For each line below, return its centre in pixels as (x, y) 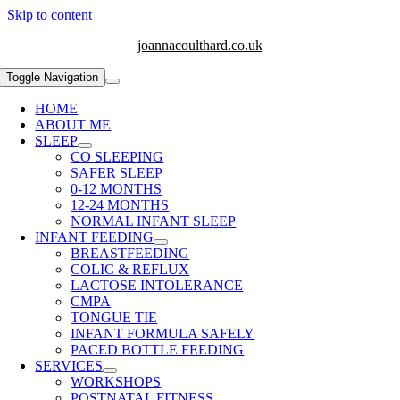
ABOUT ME (73, 125)
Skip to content (50, 15)
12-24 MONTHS (120, 205)
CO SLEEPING (117, 157)
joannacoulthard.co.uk (200, 45)
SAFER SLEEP (117, 173)
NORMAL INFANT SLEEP (154, 221)
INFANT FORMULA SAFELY (163, 333)
